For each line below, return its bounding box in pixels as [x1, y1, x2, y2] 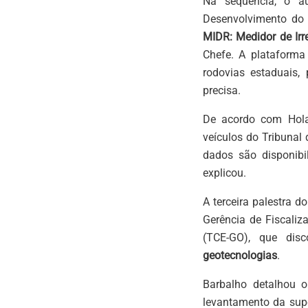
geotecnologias [202, 248, 277, 262]
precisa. [202, 83, 241, 97]
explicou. [202, 166, 246, 179]
